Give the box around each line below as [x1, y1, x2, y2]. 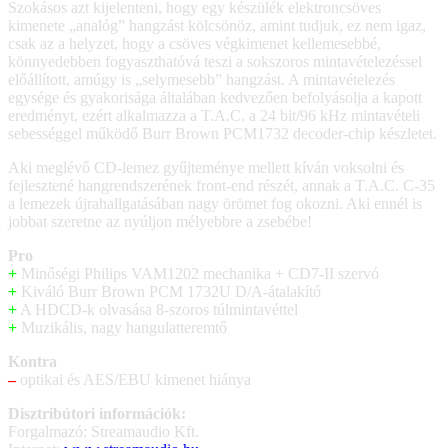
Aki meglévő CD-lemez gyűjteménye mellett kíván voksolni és [8, 158, 404, 176]
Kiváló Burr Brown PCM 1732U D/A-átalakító [17, 282, 321, 300]
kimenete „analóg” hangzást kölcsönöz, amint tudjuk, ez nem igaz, [8, 16, 426, 34]
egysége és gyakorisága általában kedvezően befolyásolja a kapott [8, 88, 422, 106]
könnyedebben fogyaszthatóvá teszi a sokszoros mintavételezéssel [8, 52, 422, 70]
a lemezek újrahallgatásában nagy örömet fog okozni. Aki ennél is [8, 194, 422, 212]
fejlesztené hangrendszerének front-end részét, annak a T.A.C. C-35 [8, 176, 435, 194]
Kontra [8, 352, 57, 370]
